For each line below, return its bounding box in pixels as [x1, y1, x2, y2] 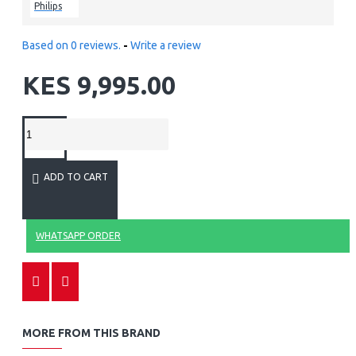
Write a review [130, 39, 201, 52]
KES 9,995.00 [22, 71, 176, 99]
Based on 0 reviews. [22, 39, 121, 52]
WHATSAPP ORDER [36, 230, 121, 241]
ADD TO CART [44, 172, 108, 182]
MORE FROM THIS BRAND [22, 327, 161, 339]
